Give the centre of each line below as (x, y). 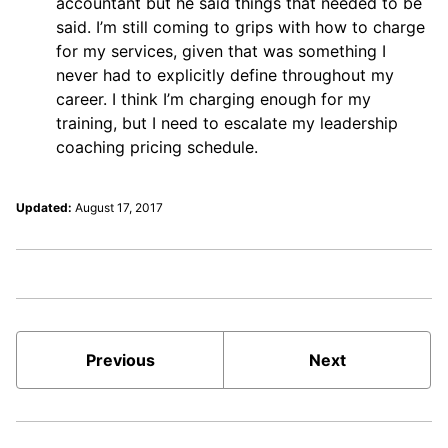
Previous (120, 359)
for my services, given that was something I (221, 50)
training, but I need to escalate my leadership (227, 122)
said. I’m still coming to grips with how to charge (240, 26)
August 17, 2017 (119, 207)
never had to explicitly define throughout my (225, 74)
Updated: (44, 207)
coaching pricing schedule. (157, 146)
